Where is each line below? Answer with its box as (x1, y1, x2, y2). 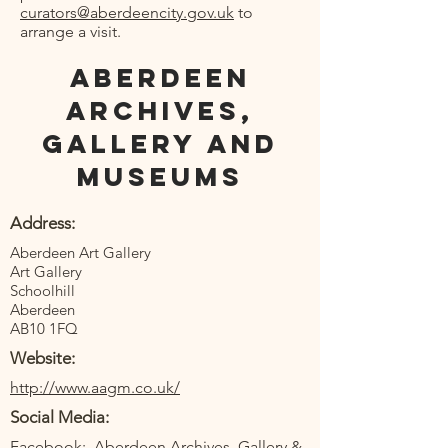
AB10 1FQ (10, 319, 78, 338)
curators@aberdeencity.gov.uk (20, 3, 234, 22)
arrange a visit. (20, 22, 121, 41)
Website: (10, 348, 79, 368)
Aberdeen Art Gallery (10, 243, 151, 262)
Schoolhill (10, 281, 75, 300)
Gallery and (41, 127, 279, 160)
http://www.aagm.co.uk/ (10, 378, 180, 397)
